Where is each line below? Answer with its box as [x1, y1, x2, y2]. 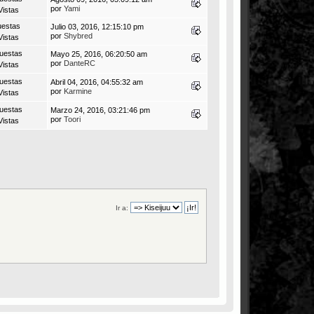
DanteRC [64, 58, 95, 67]
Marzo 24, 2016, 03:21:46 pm [50, 105, 150, 114]
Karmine [64, 86, 92, 95]
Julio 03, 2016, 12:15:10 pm [50, 22, 144, 31]
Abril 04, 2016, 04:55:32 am [50, 77, 143, 86]
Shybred [64, 31, 93, 40]
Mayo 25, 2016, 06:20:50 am [50, 49, 147, 58]
